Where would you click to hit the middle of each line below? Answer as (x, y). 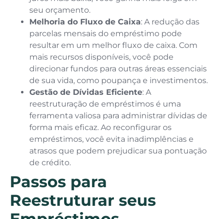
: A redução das (170, 22)
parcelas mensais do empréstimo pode (106, 34)
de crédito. (50, 163)
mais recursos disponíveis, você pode (101, 57)
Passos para (58, 182)
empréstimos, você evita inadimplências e (111, 139)
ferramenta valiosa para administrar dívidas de (118, 116)
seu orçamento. (60, 10)
